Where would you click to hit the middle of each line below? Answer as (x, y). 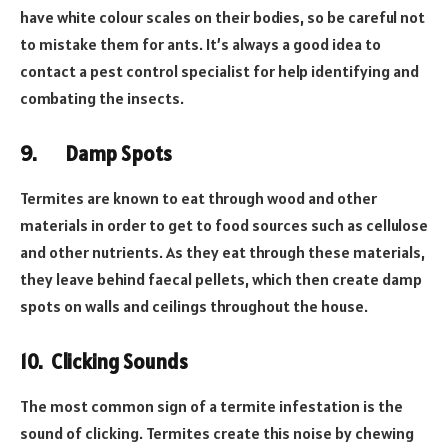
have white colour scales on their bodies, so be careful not (222, 16)
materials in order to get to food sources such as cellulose (224, 224)
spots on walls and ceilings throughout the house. (194, 305)
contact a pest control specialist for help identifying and (219, 70)
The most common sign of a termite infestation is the (211, 405)
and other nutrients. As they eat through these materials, (222, 251)
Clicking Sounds (119, 362)
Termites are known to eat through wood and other (198, 197)
